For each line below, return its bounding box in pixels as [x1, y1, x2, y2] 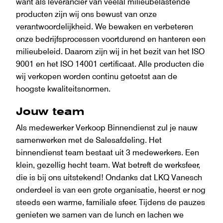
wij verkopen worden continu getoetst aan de [16, 71, 177, 81]
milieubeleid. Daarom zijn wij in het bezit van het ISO [16, 46, 205, 56]
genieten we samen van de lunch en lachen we [16, 209, 184, 220]
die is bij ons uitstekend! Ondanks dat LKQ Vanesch [16, 172, 202, 182]
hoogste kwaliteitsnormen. [16, 83, 111, 94]
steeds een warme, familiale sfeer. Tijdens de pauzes [16, 197, 205, 207]
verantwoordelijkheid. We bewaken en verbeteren [16, 21, 193, 31]
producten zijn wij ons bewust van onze [16, 8, 157, 19]
